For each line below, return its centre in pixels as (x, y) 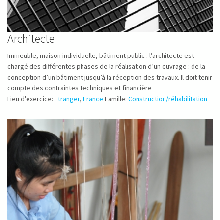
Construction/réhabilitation (168, 99)
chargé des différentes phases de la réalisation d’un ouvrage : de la (106, 66)
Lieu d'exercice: (31, 99)
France (93, 99)
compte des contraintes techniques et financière (80, 88)
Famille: (116, 99)
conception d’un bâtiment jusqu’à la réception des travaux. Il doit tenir (110, 77)
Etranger (67, 99)
